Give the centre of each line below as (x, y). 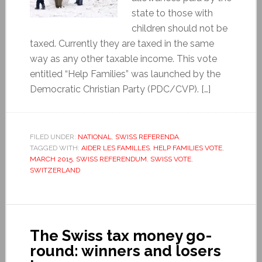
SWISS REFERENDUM (111, 159)
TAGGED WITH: (55, 148)
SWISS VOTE (170, 159)
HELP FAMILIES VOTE (187, 148)
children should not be (179, 28)
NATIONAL (94, 137)
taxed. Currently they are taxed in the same (122, 43)
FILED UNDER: (54, 137)
